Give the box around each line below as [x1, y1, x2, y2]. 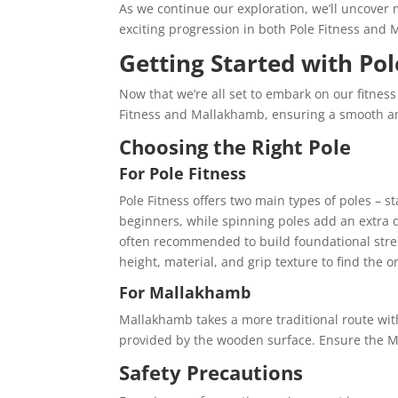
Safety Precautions [119, 359, 304, 386]
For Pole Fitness [119, 163, 247, 185]
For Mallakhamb [119, 282, 251, 304]
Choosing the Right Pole [119, 133, 352, 161]
